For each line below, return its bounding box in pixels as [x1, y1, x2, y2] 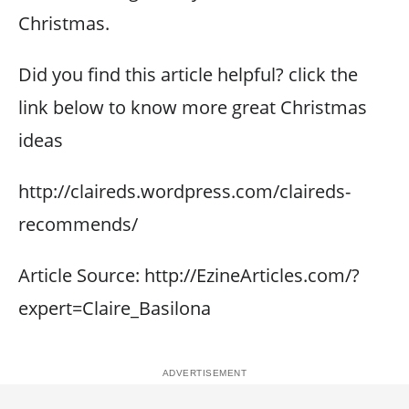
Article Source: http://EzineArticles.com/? [18, 263, 360, 288]
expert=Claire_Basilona [18, 296, 211, 320]
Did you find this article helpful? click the [18, 62, 358, 87]
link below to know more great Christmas [18, 95, 367, 120]
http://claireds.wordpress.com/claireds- [18, 179, 351, 204]
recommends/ [18, 212, 138, 236]
